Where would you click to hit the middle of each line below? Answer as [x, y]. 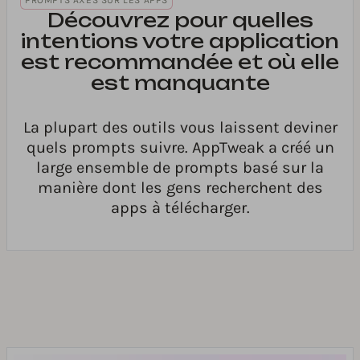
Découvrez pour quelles [180, 20]
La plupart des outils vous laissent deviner [180, 128]
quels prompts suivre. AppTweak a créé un [180, 148]
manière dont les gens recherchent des [180, 188]
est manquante [180, 83]
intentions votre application [180, 41]
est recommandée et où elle [180, 62]
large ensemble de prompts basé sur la [180, 168]
